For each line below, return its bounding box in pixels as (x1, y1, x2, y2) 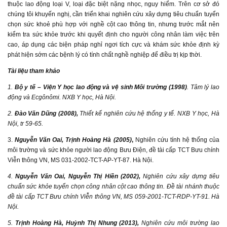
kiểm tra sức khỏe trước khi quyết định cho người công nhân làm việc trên (8, 31, 219, 38)
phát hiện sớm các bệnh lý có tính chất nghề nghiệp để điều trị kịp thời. (8, 51, 202, 58)
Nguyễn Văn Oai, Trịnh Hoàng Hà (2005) (15, 136, 132, 143)
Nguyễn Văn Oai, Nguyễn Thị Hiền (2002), (15, 173, 140, 180)
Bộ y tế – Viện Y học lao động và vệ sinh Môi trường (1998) (14, 84, 187, 91)
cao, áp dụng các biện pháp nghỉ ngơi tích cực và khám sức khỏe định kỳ (8, 41, 219, 48)
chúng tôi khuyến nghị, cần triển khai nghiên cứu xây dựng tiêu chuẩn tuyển (8, 11, 219, 18)
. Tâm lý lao (186, 84, 220, 91)
